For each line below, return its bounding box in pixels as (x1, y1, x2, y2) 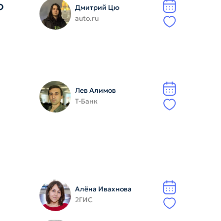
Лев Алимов (74, 86, 116, 95)
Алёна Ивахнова (74, 184, 132, 193)
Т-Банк (74, 97, 98, 106)
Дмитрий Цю (74, 3, 119, 12)
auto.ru (74, 14, 99, 23)
